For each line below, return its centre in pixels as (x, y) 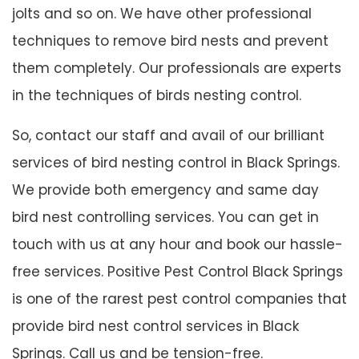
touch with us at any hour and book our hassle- (177, 244)
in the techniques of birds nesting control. (157, 95)
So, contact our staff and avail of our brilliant (168, 135)
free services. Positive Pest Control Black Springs (177, 271)
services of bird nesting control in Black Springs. (176, 162)
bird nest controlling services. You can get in (165, 217)
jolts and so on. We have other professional (162, 13)
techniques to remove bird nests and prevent (170, 40)
